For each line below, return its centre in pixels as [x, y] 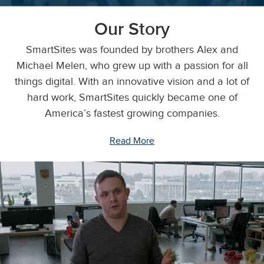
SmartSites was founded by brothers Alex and [132, 49]
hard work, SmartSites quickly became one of [132, 97]
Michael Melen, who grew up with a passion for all [132, 65]
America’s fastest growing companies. [132, 113]
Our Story [132, 29]
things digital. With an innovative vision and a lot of [132, 81]
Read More [132, 141]
